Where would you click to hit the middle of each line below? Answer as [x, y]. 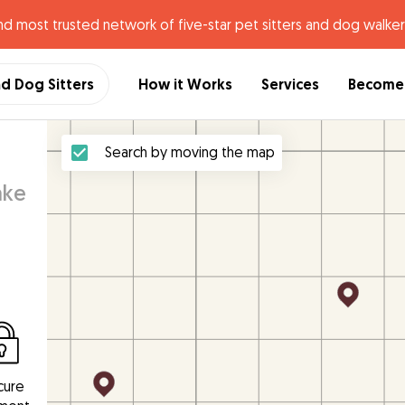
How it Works [185, 84]
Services [290, 84]
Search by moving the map [190, 152]
